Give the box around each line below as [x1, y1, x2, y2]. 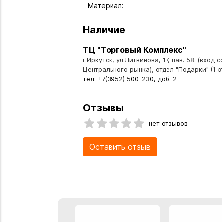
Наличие [83, 23, 125, 36]
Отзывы [83, 101, 124, 113]
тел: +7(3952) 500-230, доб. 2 [83, 75, 177, 83]
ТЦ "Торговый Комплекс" [83, 44, 186, 55]
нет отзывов [149, 119, 188, 127]
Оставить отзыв [89, 142, 151, 152]
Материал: [88, 1, 124, 10]
